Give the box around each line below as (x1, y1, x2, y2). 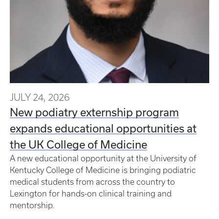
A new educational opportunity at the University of (10, 154, 197, 163)
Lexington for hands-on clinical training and (10, 189, 172, 198)
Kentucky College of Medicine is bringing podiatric (10, 166, 196, 175)
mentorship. (10, 201, 57, 210)
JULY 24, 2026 (10, 92, 69, 103)
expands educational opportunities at (10, 122, 197, 134)
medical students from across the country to (10, 177, 175, 186)
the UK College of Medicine (10, 138, 147, 151)
